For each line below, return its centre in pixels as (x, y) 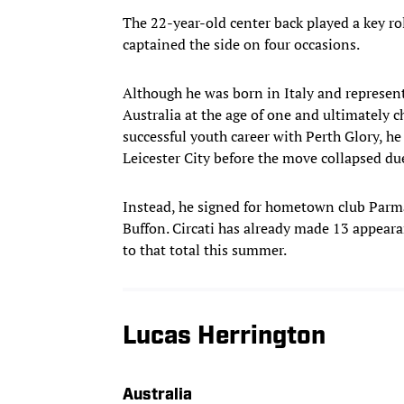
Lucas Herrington (224, 337)
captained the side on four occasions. (241, 44)
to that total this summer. (205, 249)
